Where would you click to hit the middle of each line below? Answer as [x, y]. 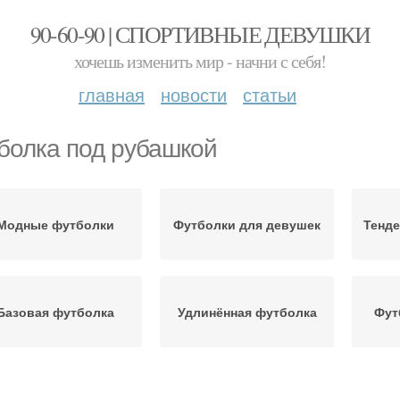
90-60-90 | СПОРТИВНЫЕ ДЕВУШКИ [200, 34]
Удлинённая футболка [247, 312]
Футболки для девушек [247, 224]
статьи [270, 94]
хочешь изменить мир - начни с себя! [200, 61]
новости [194, 94]
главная [112, 94]
